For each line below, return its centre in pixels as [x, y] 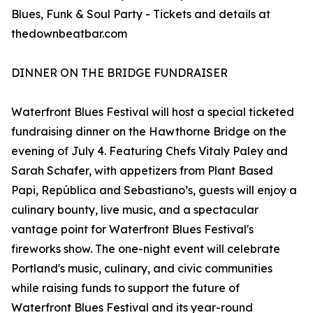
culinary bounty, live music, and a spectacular [135, 210]
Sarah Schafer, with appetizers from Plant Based [142, 171]
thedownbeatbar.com [69, 34]
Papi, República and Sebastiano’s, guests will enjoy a [154, 190]
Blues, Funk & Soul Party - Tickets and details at [141, 14]
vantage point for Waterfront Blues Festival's [132, 230]
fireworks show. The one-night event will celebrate [146, 249]
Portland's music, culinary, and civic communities [142, 269]
